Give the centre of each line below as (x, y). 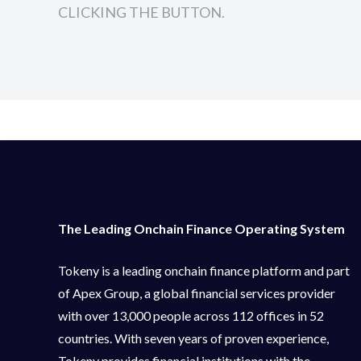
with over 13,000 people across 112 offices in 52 (191, 316)
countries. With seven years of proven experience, (193, 338)
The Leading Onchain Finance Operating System (203, 229)
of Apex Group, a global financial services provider (197, 293)
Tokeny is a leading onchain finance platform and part (204, 271)
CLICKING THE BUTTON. (141, 12)
